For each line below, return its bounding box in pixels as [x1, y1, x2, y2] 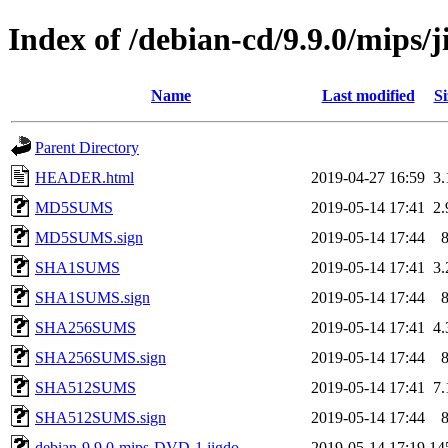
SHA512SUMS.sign [35, 408, 166, 426]
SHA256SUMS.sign [35, 348, 166, 366]
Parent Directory [35, 138, 139, 156]
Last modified [321, 86, 415, 104]
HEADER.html [35, 168, 134, 186]
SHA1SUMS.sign [35, 288, 150, 306]
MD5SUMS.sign [35, 228, 143, 246]
